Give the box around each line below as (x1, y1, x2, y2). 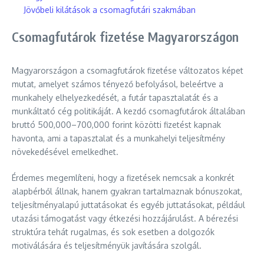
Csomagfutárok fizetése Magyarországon (12, 28, 239, 45)
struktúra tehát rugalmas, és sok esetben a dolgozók (12, 227, 214, 237)
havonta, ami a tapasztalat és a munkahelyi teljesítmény (12, 133, 225, 143)
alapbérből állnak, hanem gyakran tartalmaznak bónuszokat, (12, 186, 242, 196)
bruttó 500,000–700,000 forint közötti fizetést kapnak (12, 120, 221, 130)
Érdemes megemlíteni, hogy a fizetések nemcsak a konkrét (12, 173, 235, 183)
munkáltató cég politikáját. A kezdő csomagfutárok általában (12, 106, 245, 116)
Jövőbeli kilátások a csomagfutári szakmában (24, 5, 196, 15)
